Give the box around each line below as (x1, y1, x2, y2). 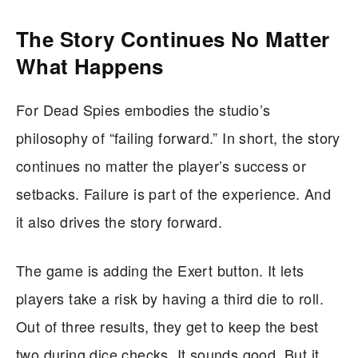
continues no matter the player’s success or (16, 154, 307, 176)
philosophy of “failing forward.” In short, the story (16, 126, 340, 148)
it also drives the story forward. (16, 210, 223, 232)
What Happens (16, 50, 164, 81)
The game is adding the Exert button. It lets (16, 259, 304, 280)
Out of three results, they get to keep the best (16, 315, 319, 336)
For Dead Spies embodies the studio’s (16, 98, 271, 120)
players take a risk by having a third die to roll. (16, 287, 324, 308)
